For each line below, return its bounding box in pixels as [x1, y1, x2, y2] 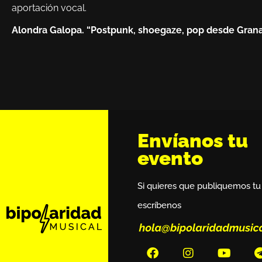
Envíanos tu [137, 129, 249, 153]
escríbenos [137, 200, 182, 211]
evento [137, 147, 204, 170]
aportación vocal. [12, 2, 89, 13]
